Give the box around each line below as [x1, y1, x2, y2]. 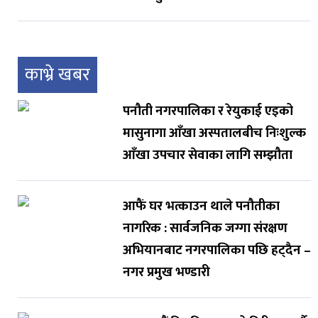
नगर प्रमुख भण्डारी [122, 261, 210, 284]
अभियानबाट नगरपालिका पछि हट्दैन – [122, 239, 311, 262]
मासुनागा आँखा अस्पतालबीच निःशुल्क [122, 122, 306, 145]
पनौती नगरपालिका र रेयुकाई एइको [122, 100, 293, 123]
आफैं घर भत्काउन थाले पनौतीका [122, 195, 280, 218]
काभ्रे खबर [25, 60, 90, 90]
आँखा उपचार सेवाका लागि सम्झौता [122, 144, 292, 167]
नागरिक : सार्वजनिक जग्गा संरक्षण [122, 217, 287, 240]
